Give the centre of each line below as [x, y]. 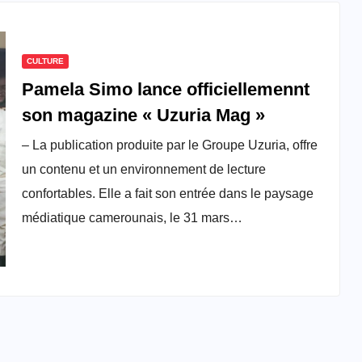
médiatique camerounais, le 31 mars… [132, 218]
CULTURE [45, 61]
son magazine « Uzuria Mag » [143, 116]
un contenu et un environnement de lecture [143, 170]
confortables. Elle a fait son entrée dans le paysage [167, 194]
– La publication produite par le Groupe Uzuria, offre [169, 145]
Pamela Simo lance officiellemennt [165, 90]
